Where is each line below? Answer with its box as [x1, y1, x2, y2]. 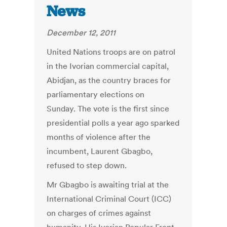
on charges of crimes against [47, 208, 152, 218]
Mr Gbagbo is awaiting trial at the [47, 179, 169, 190]
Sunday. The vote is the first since [47, 103, 170, 114]
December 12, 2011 [47, 27, 116, 38]
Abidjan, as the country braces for [47, 75, 171, 86]
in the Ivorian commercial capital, [47, 61, 169, 71]
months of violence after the [47, 132, 151, 142]
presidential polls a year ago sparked [47, 118, 180, 128]
